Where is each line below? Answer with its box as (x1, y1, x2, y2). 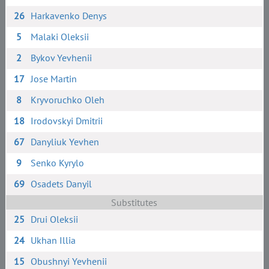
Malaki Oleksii (31, 31, 89, 43)
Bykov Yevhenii (31, 52, 92, 64)
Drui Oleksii (31, 213, 79, 225)
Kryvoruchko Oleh (31, 94, 105, 106)
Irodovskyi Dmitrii (31, 115, 103, 127)
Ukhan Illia (31, 234, 76, 246)
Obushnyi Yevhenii (31, 255, 107, 267)
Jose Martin (31, 73, 77, 85)
